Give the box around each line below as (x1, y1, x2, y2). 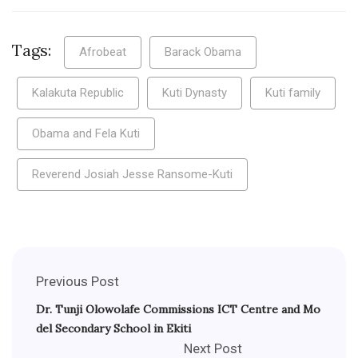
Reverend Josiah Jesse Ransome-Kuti (32, 167, 233, 181)
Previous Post (36, 273, 119, 289)
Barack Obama (165, 45, 241, 59)
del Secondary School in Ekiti (36, 321, 191, 336)
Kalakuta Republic (32, 86, 124, 100)
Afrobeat (79, 45, 126, 59)
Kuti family (265, 86, 320, 100)
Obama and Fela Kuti (32, 126, 140, 141)
